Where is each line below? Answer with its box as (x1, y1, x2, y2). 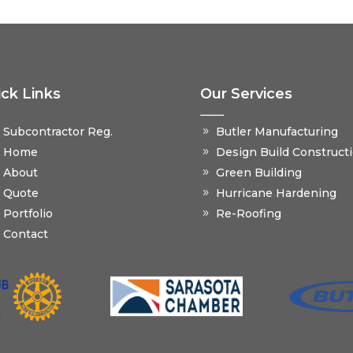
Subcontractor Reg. (2, 124, 113, 139)
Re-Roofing (215, 206, 281, 221)
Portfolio (2, 206, 53, 221)
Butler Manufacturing (215, 124, 338, 139)
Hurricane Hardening (215, 186, 336, 201)
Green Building (215, 165, 302, 180)
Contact (2, 227, 48, 242)
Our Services (199, 85, 292, 103)
